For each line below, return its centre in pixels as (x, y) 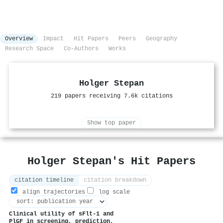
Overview (19, 39)
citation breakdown (115, 180)
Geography (162, 39)
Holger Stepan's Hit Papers (111, 162)
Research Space (29, 49)
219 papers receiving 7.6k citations (111, 96)
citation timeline (44, 180)
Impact (53, 39)
